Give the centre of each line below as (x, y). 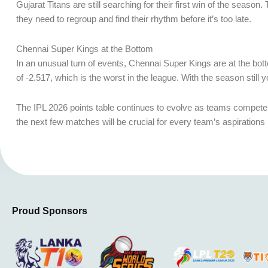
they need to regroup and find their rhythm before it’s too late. (134, 19)
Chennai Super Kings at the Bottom (85, 49)
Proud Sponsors (50, 211)
